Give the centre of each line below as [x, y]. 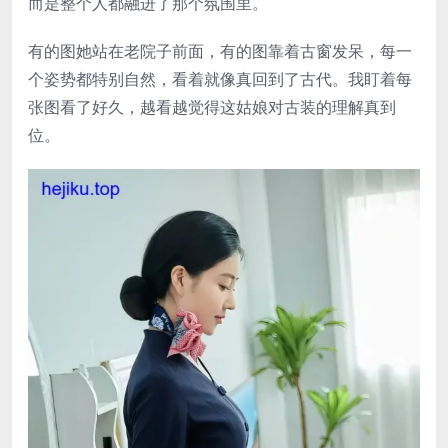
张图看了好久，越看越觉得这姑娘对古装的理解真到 [212, 106]
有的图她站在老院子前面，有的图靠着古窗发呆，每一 [220, 50]
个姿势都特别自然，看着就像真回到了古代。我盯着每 [220, 78]
